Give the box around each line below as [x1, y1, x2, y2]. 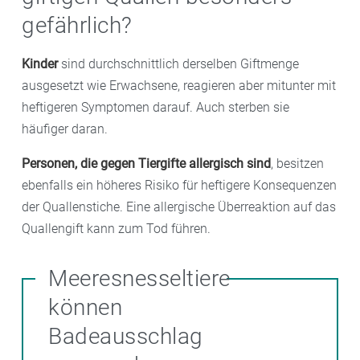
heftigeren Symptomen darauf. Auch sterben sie [22, 100, 289, 116]
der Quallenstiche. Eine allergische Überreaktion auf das [22, 199, 336, 215]
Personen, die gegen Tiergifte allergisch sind [22, 156, 271, 172]
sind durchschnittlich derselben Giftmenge [58, 56, 299, 72]
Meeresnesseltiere [48, 265, 231, 292]
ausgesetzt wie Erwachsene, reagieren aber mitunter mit [22, 78, 336, 94]
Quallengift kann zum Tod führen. [22, 221, 211, 237]
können [48, 294, 122, 321]
